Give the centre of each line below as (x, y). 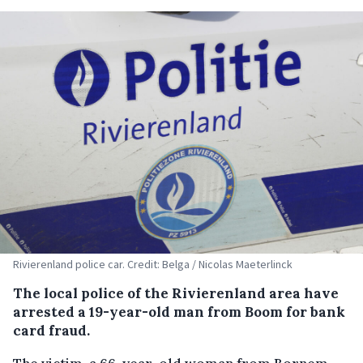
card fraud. (51, 330)
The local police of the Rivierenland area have (176, 293)
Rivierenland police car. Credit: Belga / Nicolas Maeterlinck (153, 264)
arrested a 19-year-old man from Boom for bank (179, 312)
